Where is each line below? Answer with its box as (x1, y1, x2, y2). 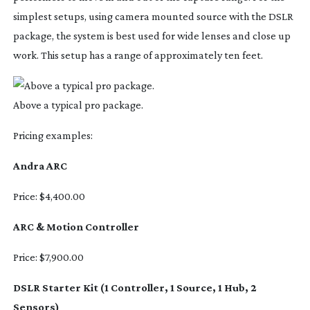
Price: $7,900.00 (12, 250, 84, 263)
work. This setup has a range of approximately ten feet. (12, 48, 263, 61)
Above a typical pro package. (12, 98, 143, 111)
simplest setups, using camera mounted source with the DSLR (12, 10, 293, 22)
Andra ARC (12, 159, 67, 172)
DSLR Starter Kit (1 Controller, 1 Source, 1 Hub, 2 (12, 281, 257, 293)
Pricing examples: (12, 129, 93, 141)
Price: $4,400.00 (12, 190, 85, 202)
